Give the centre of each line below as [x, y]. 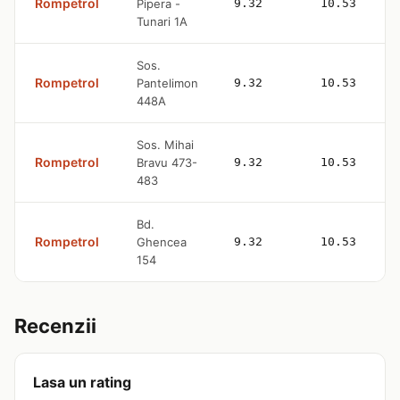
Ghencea [162, 242]
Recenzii [55, 325]
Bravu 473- [167, 162]
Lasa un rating [82, 382]
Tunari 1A [162, 21]
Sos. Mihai [165, 144]
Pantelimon [167, 83]
